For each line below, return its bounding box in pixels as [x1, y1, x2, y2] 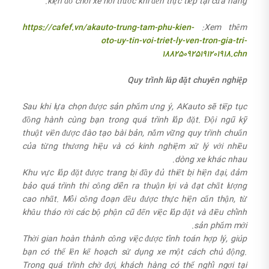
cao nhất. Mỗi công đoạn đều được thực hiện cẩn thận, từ [22, 192, 247, 206]
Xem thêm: [204, 20, 247, 34]
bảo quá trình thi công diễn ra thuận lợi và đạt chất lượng [22, 179, 247, 193]
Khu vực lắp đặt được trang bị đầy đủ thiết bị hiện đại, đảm [22, 166, 247, 180]
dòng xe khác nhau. [175, 153, 247, 166]
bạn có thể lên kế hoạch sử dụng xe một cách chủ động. [22, 245, 247, 259]
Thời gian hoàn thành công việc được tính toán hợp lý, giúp [22, 232, 247, 246]
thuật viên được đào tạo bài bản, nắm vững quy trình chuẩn [22, 126, 247, 140]
